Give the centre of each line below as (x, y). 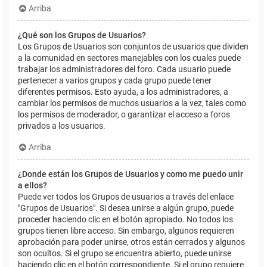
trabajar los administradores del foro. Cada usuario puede (124, 69)
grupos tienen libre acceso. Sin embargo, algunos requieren (126, 230)
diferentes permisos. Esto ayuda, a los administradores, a (123, 91)
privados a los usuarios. (62, 125)
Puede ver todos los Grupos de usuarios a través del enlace (126, 196)
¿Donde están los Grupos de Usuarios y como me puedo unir (131, 174)
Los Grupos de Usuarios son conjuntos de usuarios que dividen (133, 46)
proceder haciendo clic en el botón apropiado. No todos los (125, 219)
